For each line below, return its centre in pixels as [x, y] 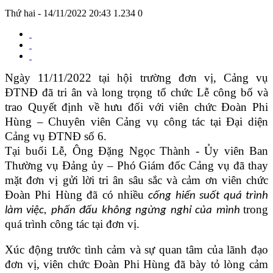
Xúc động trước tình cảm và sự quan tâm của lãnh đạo [136, 249]
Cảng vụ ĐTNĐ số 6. [56, 136]
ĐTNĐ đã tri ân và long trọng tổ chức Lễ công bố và [136, 92]
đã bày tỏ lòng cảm [222, 264]
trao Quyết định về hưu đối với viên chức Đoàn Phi [136, 107]
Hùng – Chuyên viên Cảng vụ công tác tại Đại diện [136, 121]
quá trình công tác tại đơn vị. [72, 224]
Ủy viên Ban [236, 151]
